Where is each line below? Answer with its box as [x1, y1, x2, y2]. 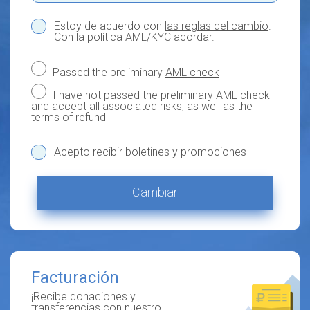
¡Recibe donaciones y [31, 290, 136, 303]
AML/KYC [125, 30, 171, 44]
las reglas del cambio [165, 19, 268, 33]
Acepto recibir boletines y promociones [54, 145, 246, 158]
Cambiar [132, 185, 178, 199]
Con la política [54, 30, 125, 44]
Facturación [31, 268, 119, 287]
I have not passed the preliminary [50, 89, 216, 102]
